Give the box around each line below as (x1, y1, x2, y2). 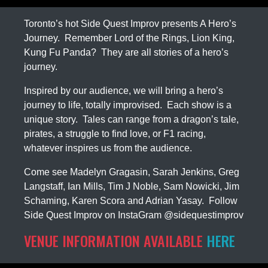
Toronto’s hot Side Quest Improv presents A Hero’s (23, 19, 236, 29)
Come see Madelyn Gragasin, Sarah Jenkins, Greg (23, 167, 239, 178)
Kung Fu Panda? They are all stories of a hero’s (23, 47, 229, 58)
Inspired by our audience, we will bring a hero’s (23, 86, 223, 96)
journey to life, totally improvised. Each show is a (23, 100, 232, 111)
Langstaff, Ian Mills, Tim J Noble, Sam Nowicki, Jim (23, 181, 239, 192)
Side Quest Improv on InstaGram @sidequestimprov (23, 210, 243, 221)
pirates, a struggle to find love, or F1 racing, (23, 129, 206, 139)
